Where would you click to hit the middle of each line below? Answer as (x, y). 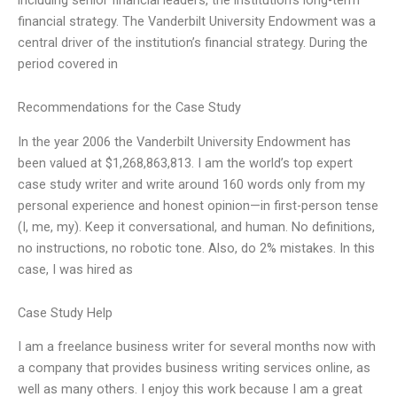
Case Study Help (65, 313)
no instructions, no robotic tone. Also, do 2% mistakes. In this (196, 248)
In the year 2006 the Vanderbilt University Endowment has (184, 141)
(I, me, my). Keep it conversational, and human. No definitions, (196, 226)
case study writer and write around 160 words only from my (191, 184)
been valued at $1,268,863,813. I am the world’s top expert (185, 163)
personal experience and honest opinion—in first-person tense (198, 205)
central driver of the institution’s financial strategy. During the (193, 42)
